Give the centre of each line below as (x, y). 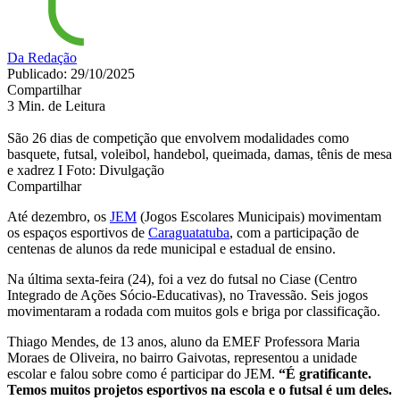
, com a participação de (294, 232)
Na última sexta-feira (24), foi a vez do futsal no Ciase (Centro (182, 279)
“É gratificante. (325, 373)
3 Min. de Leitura (56, 105)
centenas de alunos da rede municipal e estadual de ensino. (171, 248)
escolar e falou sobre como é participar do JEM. (143, 373)
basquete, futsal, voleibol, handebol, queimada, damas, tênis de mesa (200, 154)
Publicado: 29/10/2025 (71, 73)
